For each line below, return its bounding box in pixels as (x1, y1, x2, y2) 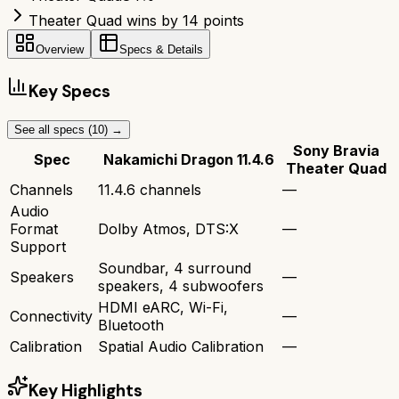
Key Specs (28, 80, 110, 103)
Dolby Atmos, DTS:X (98, 219, 239, 238)
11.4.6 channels (98, 180, 201, 199)
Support (10, 237, 66, 256)
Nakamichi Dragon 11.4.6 (102, 150, 274, 168)
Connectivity (10, 306, 93, 325)
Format (10, 219, 58, 238)
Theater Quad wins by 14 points (28, 12, 244, 30)
